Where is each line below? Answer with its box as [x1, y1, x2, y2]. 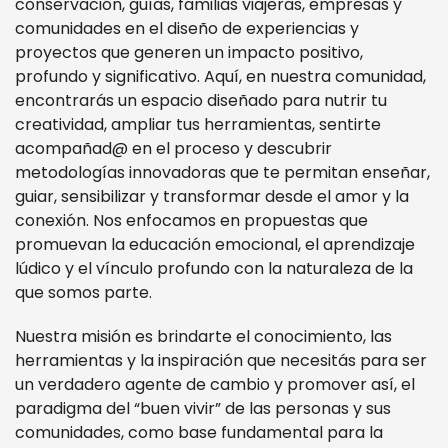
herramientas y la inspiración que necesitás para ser [15, 349, 427, 372]
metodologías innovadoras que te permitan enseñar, [15, 161, 430, 184]
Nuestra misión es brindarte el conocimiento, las [15, 325, 392, 348]
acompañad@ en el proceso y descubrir [15, 137, 332, 160]
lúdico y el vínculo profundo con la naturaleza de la [15, 257, 413, 280]
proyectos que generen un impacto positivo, [15, 41, 363, 64]
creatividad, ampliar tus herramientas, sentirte [15, 113, 381, 136]
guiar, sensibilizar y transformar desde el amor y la [15, 185, 409, 208]
